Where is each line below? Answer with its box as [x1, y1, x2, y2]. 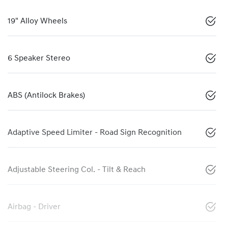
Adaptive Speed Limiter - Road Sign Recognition [8, 129, 182, 137]
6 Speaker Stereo [8, 54, 70, 63]
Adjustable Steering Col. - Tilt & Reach [8, 166, 146, 175]
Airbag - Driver [8, 203, 61, 212]
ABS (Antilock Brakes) [8, 92, 85, 100]
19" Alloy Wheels [8, 17, 67, 26]
